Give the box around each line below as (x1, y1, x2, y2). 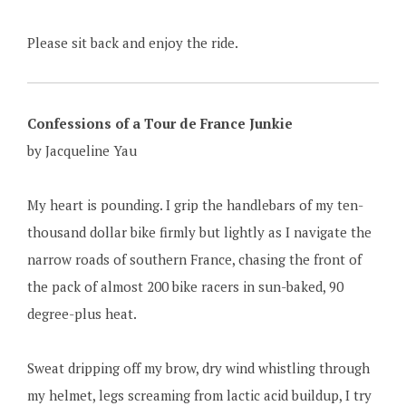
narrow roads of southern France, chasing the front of (26, 250, 362, 268)
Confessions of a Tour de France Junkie (26, 114, 293, 132)
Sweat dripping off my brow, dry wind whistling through (26, 359, 370, 377)
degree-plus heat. (26, 304, 137, 323)
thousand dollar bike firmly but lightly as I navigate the (26, 223, 372, 241)
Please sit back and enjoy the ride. (26, 34, 238, 52)
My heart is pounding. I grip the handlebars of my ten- (26, 196, 363, 214)
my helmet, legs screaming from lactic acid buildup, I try (26, 386, 372, 404)
